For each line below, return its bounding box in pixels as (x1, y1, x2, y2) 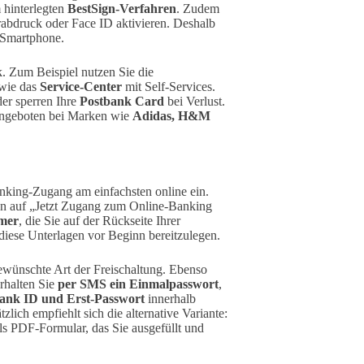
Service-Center (40, 79, 122, 93)
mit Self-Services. (122, 79, 215, 93)
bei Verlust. (164, 93, 225, 108)
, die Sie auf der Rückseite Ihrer (19, 213, 180, 227)
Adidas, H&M (132, 108, 210, 123)
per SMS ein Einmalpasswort (58, 276, 219, 291)
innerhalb (145, 291, 196, 305)
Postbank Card (80, 93, 164, 108)
